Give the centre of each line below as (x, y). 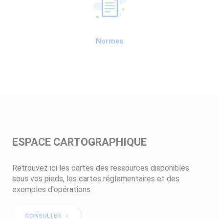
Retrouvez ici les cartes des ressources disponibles (101, 168)
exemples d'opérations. (52, 189)
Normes (109, 41)
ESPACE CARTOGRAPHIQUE (79, 142)
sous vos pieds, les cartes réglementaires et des (96, 178)
